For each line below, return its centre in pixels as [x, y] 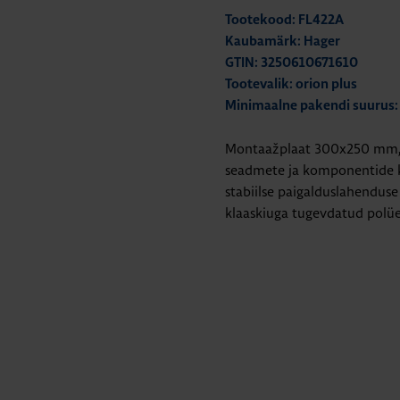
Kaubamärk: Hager [283, 42]
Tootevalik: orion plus [291, 84]
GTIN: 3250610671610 [292, 63]
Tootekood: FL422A [284, 20]
